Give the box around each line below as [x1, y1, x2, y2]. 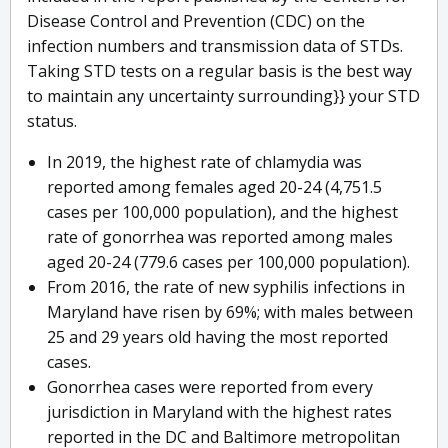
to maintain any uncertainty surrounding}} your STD [27, 85, 420, 108]
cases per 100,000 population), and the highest [47, 201, 398, 224]
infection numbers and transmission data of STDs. [27, 35, 403, 58]
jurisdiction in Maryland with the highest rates [47, 401, 392, 424]
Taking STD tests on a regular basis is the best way [27, 60, 412, 83]
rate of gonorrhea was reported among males [47, 226, 393, 249]
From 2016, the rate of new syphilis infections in [47, 276, 405, 299]
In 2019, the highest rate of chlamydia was [47, 151, 362, 174]
